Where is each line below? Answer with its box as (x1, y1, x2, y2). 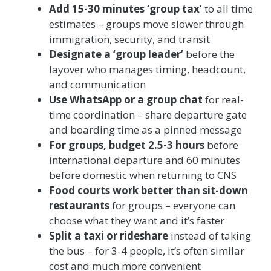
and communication (49, 77, 146, 92)
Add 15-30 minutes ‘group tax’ (49, 2, 202, 16)
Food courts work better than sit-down (49, 183, 248, 198)
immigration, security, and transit (49, 32, 210, 47)
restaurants (49, 198, 109, 213)
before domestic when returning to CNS (49, 168, 237, 183)
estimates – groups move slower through (49, 17, 244, 31)
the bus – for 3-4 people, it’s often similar (49, 244, 244, 258)
